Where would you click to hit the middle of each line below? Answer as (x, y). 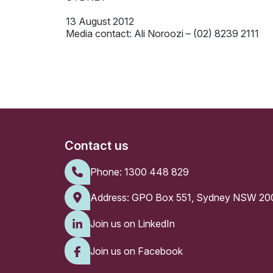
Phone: (107, 172)
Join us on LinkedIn (132, 224)
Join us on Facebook (136, 251)
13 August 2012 (100, 21)
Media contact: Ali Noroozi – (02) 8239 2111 (162, 33)
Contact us (96, 145)
